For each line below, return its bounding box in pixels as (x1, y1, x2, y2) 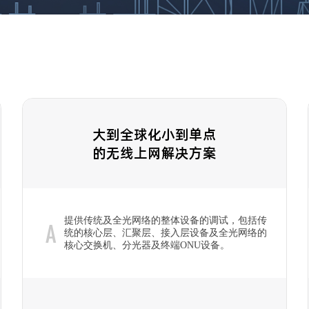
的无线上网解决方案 (92, 143, 217, 162)
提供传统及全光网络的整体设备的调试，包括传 (64, 215, 268, 226)
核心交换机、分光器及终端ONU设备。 (64, 240, 230, 250)
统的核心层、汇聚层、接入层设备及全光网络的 (64, 228, 268, 238)
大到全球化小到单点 (92, 125, 217, 143)
